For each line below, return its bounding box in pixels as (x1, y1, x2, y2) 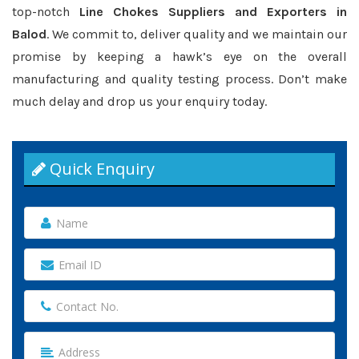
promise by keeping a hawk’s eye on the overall (12, 49, 347, 64)
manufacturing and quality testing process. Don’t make (12, 71, 347, 87)
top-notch (12, 4, 79, 19)
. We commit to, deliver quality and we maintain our (46, 26, 347, 42)
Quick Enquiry (46, 158, 155, 179)
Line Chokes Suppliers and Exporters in (79, 4, 347, 19)
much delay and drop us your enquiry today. (12, 94, 267, 109)
